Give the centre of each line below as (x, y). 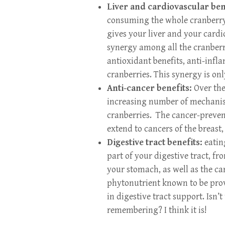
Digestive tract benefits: (156, 142)
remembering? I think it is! (157, 210)
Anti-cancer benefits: (149, 88)
